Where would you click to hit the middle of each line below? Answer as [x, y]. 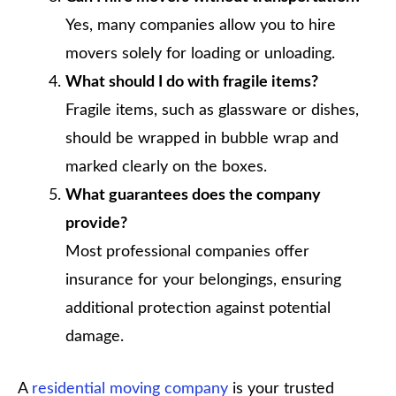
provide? [96, 223]
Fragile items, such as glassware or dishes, [212, 110]
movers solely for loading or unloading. [200, 53]
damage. [95, 336]
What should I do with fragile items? [192, 82]
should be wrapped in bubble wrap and [202, 138]
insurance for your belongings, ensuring [203, 280]
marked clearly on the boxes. [166, 167]
